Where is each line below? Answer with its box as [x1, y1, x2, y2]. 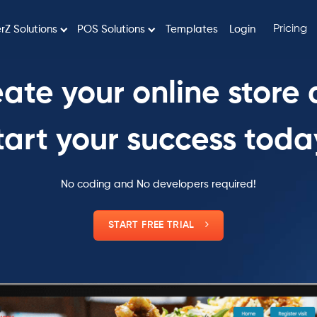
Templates [165, 24, 218, 35]
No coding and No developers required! [61, 179, 256, 190]
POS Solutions [77, 24, 146, 35]
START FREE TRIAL [108, 220, 195, 230]
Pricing [272, 23, 307, 35]
